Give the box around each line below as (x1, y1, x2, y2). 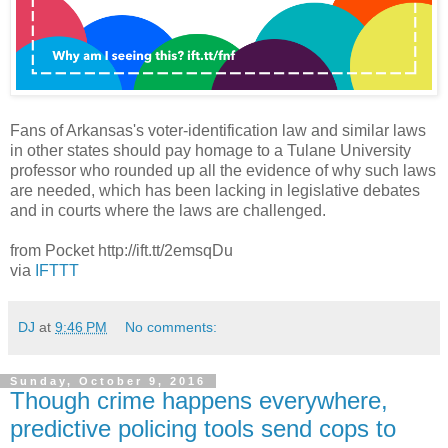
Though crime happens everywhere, (10, 386, 388, 414)
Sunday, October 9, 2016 (10, 374, 206, 387)
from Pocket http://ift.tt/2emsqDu (10, 241, 233, 259)
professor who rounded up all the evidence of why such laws (10, 161, 436, 179)
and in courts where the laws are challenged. (10, 201, 326, 219)
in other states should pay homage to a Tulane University (10, 141, 411, 159)
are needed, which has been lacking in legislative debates (10, 181, 420, 199)
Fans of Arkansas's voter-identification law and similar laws (10, 121, 426, 139)
